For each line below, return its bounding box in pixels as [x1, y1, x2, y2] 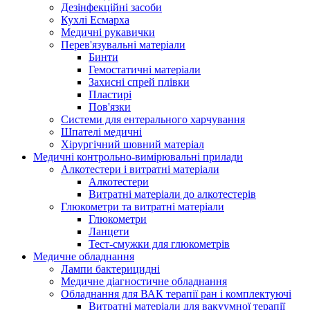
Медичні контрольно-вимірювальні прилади [33, 150, 243, 163]
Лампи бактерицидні [61, 262, 160, 275]
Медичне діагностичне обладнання [61, 275, 227, 287]
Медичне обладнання [33, 250, 134, 262]
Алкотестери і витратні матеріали [61, 163, 219, 175]
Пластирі [89, 88, 131, 100]
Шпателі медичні [61, 125, 142, 138]
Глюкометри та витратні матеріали [61, 200, 224, 212]
